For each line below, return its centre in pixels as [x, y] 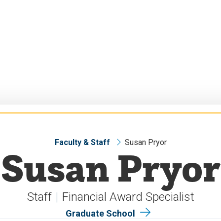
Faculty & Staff [82, 142]
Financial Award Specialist [128, 197]
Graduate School [100, 213]
